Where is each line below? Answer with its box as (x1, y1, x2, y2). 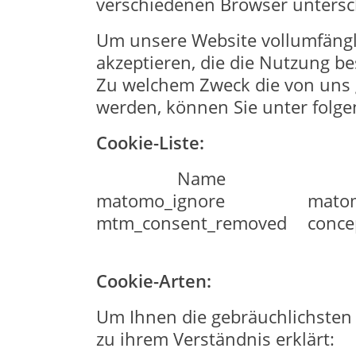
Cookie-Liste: (95, 130, 204, 154)
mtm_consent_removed (95, 211, 287, 234)
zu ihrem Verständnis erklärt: (95, 327, 335, 350)
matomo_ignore (95, 188, 225, 212)
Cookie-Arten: (95, 269, 211, 292)
